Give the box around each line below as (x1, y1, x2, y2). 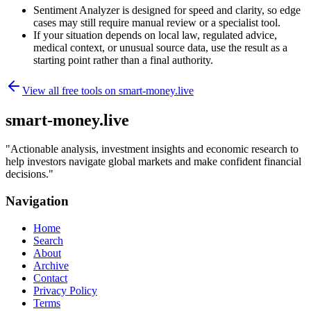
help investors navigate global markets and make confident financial (6, 155, 301, 168)
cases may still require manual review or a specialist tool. (33, 16, 280, 28)
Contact (33, 271, 67, 284)
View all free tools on (22, 84, 119, 96)
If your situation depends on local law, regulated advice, (33, 28, 277, 41)
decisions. (6, 168, 49, 180)
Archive (33, 259, 69, 271)
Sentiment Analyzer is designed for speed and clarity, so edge (33, 3, 301, 16)
